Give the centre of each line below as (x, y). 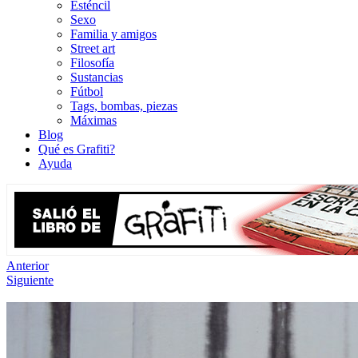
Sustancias (97, 78)
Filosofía (92, 63)
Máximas (93, 121)
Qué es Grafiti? (77, 149)
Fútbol (87, 92)
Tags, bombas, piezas (124, 106)
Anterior (28, 266)
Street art (93, 49)
